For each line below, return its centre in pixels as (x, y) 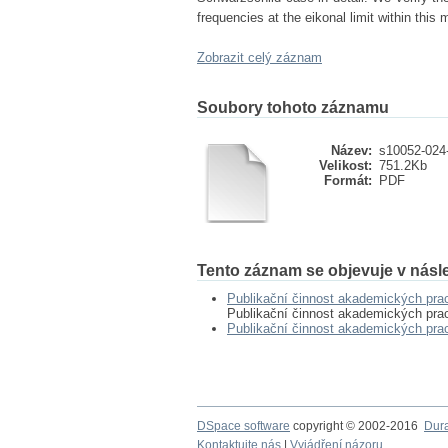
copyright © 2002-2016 (357, 426)
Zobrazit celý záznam (259, 57)
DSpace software (243, 426)
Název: (351, 150)
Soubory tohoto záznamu (293, 107)
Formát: (348, 180)
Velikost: (345, 165)
